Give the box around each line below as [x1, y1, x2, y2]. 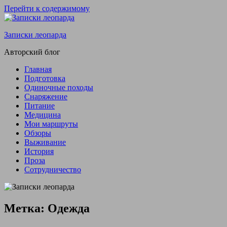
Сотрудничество [24, 165, 81, 174]
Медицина [24, 110, 61, 119]
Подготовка [24, 74, 65, 83]
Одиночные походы [24, 83, 93, 92]
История [24, 147, 54, 156]
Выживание [24, 138, 66, 146]
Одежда [48, 201, 90, 215]
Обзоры [24, 129, 51, 137]
